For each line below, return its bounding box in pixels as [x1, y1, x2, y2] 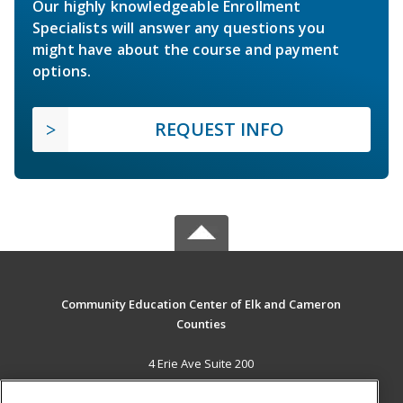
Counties [176, 316, 227, 333]
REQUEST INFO [155, 117, 284, 142]
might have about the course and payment [32, 40, 340, 60]
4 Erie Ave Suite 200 [148, 355, 255, 372]
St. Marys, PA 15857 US [139, 375, 263, 392]
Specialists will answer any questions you [32, 18, 326, 39]
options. [32, 61, 92, 82]
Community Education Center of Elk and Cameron [61, 296, 342, 313]
